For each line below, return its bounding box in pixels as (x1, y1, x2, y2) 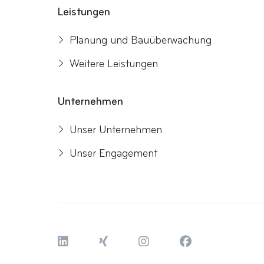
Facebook (193, 235, 238, 249)
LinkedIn (70, 235, 113, 249)
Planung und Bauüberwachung (70, 33, 212, 48)
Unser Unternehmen (70, 123, 162, 137)
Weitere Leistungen (70, 57, 158, 71)
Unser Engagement (70, 146, 157, 161)
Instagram (151, 235, 200, 249)
